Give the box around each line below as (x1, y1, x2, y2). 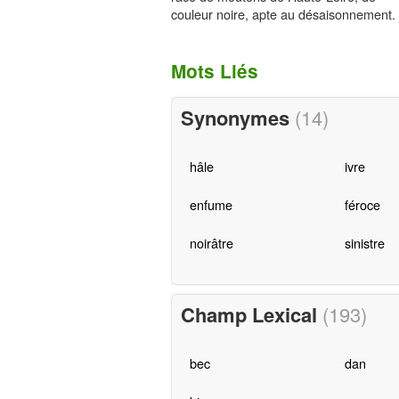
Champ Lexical (180, 300, 322, 330)
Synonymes (180, 103, 295, 133)
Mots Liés (171, 58, 258, 84)
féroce (344, 195, 380, 215)
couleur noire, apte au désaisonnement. (171, 4, 395, 23)
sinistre (344, 233, 385, 253)
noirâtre (189, 233, 233, 253)
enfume (189, 195, 232, 215)
